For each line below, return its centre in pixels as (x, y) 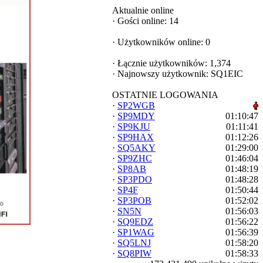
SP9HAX (136, 137)
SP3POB (134, 200)
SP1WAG (136, 232)
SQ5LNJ (134, 243)
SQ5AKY (136, 148)
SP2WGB (136, 105)
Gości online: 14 (147, 21)
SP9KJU (134, 127)
